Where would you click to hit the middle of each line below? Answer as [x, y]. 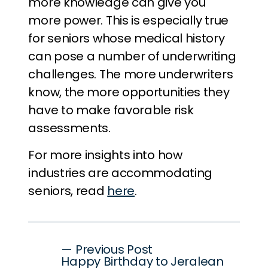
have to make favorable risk [111, 110]
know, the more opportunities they [129, 92]
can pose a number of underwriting [132, 56]
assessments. [69, 128]
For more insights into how [105, 155]
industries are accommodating [121, 173]
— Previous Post [107, 249]
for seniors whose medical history [127, 38]
